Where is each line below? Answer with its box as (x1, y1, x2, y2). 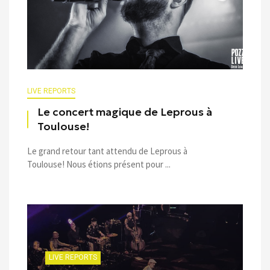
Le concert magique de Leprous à (37, 105, 212, 119)
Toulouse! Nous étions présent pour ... (27, 158, 171, 170)
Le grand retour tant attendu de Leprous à (27, 145, 187, 157)
